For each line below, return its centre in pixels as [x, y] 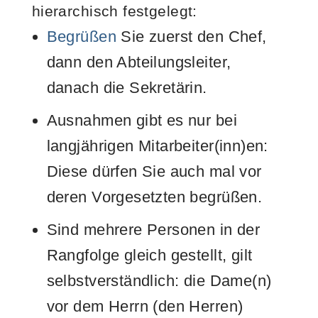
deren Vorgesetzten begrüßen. [154, 197]
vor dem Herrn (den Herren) [145, 306]
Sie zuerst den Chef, [191, 36]
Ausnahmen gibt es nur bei [142, 120]
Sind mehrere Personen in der [153, 229]
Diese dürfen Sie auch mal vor [154, 171]
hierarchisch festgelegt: [114, 11]
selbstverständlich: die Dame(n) [159, 280]
